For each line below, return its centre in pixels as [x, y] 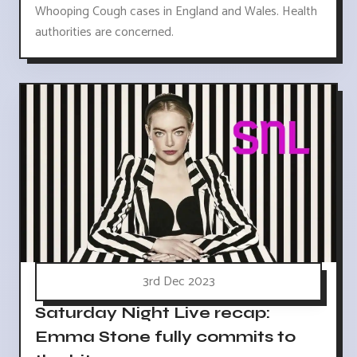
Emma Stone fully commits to [165, 336]
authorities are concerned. [104, 32]
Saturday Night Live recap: [153, 312]
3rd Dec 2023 [178, 281]
